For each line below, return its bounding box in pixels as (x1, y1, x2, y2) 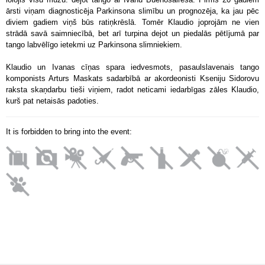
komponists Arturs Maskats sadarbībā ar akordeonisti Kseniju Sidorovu (6, 74, 259, 83)
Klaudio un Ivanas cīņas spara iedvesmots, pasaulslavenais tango (6, 63, 259, 72)
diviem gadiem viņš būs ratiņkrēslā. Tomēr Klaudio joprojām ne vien (6, 18, 259, 27)
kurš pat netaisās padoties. (6, 96, 99, 105)
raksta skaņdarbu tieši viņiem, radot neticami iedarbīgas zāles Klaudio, (6, 85, 259, 94)
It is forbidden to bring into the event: (6, 127, 132, 136)
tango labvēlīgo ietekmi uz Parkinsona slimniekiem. (6, 40, 182, 49)
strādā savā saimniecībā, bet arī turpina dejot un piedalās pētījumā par (6, 29, 259, 38)
